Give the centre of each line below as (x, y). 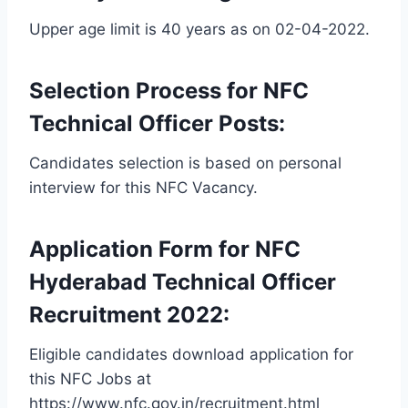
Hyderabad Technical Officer (183, 281)
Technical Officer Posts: (157, 123)
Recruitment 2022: (129, 314)
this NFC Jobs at (90, 378)
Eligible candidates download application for (191, 354)
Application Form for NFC (165, 249)
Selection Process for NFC (169, 90)
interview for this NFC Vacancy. (143, 187)
